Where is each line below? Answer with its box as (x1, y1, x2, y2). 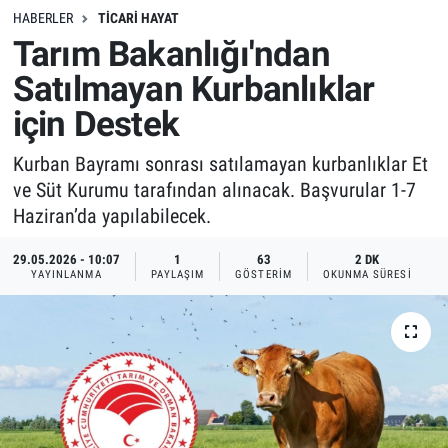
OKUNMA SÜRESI (322, 267, 412, 281)
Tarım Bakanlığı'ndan (12, 34, 330, 76)
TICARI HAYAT (97, 9, 179, 26)
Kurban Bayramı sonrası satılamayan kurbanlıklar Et (12, 151, 428, 176)
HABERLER (12, 9, 73, 26)
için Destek (12, 104, 179, 146)
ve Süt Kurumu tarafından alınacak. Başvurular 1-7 (12, 177, 416, 202)
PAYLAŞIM (150, 267, 205, 281)
